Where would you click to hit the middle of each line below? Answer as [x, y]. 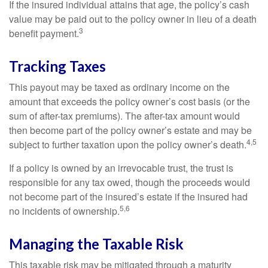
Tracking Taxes [57, 66]
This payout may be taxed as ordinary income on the [119, 87]
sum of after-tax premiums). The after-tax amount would [124, 116]
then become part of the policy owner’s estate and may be [130, 130]
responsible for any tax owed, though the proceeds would [130, 182]
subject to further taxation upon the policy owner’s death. [128, 144]
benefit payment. [44, 33]
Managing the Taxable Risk [96, 244]
